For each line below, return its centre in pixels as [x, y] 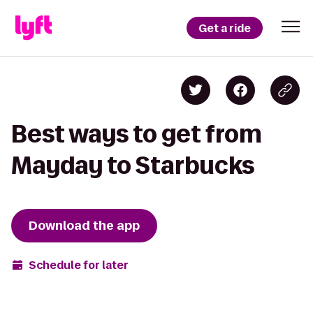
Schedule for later [79, 265]
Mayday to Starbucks [133, 165]
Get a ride [225, 28]
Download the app [84, 226]
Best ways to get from [137, 134]
